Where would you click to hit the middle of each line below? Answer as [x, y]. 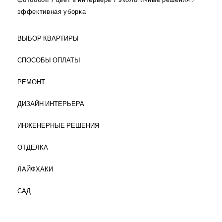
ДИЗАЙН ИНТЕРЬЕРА [51, 104]
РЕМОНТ [31, 82]
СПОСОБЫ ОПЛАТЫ [49, 60]
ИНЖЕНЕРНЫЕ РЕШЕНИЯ [58, 126]
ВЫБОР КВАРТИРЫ [48, 39]
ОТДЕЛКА [32, 148]
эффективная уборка [52, 12]
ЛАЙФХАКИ [35, 169]
